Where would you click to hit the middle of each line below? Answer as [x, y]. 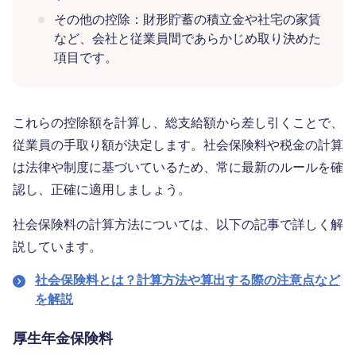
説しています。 [57, 247]
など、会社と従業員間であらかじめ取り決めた [188, 39]
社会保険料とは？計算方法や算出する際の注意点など [188, 281]
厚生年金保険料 [63, 339]
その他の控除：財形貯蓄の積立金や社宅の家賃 [188, 20]
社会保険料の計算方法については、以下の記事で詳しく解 [178, 225]
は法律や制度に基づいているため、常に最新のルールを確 [178, 168]
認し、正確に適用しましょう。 [102, 190]
